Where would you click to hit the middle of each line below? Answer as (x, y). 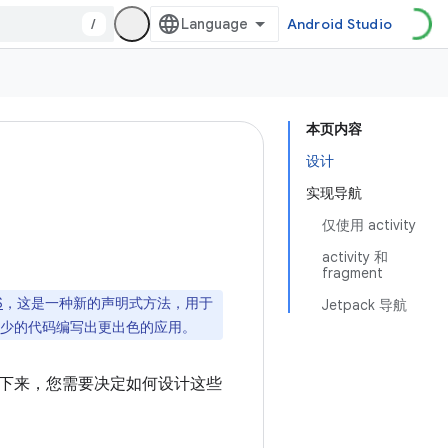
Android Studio (339, 24)
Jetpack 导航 (364, 305)
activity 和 (355, 257)
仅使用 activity (369, 225)
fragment (352, 273)
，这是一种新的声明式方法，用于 (108, 303)
